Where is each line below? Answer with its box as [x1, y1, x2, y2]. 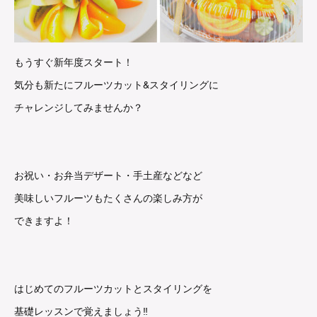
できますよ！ [14, 213, 74, 227]
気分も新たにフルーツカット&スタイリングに [14, 77, 219, 91]
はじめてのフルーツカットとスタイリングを [14, 281, 212, 295]
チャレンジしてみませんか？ [14, 100, 143, 114]
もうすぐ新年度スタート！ [14, 54, 133, 69]
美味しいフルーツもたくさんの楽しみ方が [14, 190, 202, 204]
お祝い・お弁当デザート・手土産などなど [14, 168, 202, 182]
